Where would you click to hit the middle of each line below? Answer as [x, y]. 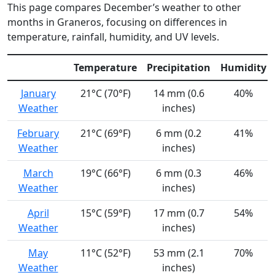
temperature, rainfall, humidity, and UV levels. [113, 37]
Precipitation [179, 68]
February [38, 134]
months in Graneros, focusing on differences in [117, 22]
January [38, 94]
